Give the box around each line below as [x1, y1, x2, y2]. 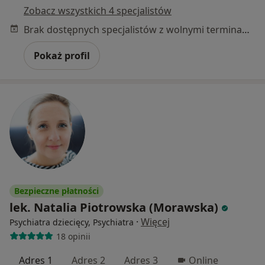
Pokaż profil [34, 49, 90, 63]
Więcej [141, 215, 170, 229]
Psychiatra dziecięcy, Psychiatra [9, 216, 134, 228]
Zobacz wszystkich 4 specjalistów [24, 4, 172, 18]
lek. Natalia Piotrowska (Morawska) [9, 199, 218, 216]
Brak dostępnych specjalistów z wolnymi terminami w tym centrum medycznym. [242, 23, 250, 37]
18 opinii [56, 230, 91, 242]
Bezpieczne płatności [14, 185, 99, 197]
